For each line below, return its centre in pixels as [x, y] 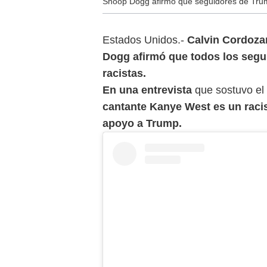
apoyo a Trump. [142, 123]
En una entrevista [149, 90]
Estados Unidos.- [145, 40]
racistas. [124, 73]
